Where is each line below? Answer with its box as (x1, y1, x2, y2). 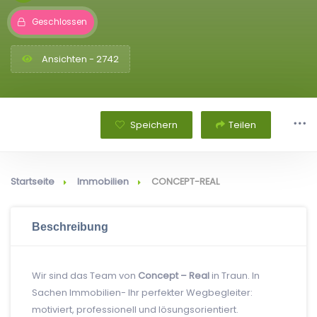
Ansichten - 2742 (40, 52, 119, 66)
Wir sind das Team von (32, 269, 138, 282)
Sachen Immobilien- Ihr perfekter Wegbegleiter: (32, 286, 253, 299)
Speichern (128, 117, 178, 132)
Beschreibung (32, 220, 108, 233)
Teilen (229, 117, 256, 132)
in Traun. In (209, 269, 260, 282)
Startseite (11, 175, 54, 188)
